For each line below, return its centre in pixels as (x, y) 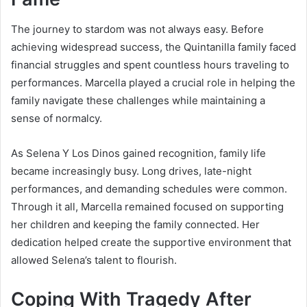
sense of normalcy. (57, 119)
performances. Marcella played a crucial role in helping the (153, 83)
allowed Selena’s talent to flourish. (94, 260)
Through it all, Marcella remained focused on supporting (147, 207)
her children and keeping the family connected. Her (135, 225)
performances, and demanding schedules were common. (149, 189)
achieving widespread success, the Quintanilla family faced (153, 47)
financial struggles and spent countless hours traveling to (150, 65)
